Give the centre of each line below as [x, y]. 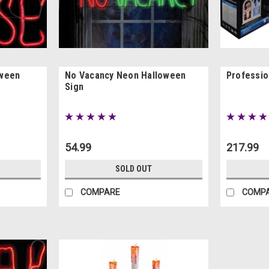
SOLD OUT [133, 168]
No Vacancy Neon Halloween [125, 75]
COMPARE [101, 192]
